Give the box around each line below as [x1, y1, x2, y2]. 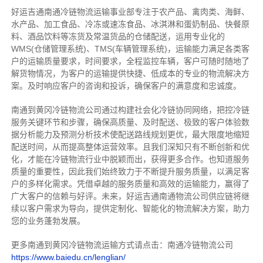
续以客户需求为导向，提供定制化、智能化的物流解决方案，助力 [11, 204, 249, 214]
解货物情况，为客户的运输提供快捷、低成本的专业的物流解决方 [11, 69, 249, 79]
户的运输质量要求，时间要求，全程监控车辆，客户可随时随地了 [11, 56, 249, 66]
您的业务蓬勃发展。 [11, 216, 85, 226]
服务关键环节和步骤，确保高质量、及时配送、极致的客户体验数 [11, 117, 249, 127]
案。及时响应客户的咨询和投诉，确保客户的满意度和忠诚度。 [11, 81, 241, 91]
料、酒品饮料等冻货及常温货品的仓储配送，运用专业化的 [11, 32, 225, 42]
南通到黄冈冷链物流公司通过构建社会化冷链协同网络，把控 [11, 105, 233, 115]
